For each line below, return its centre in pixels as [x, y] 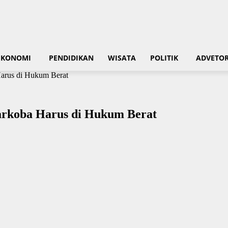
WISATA [122, 58]
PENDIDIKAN [71, 58]
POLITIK [164, 58]
